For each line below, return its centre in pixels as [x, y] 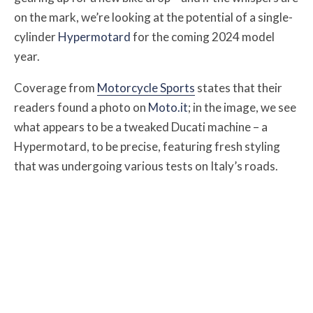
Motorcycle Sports [146, 88]
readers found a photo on [81, 107]
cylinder [36, 37]
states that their [239, 88]
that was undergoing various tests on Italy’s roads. [147, 166]
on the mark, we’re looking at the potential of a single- [153, 17]
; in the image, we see [242, 107]
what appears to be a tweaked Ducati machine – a [141, 127]
